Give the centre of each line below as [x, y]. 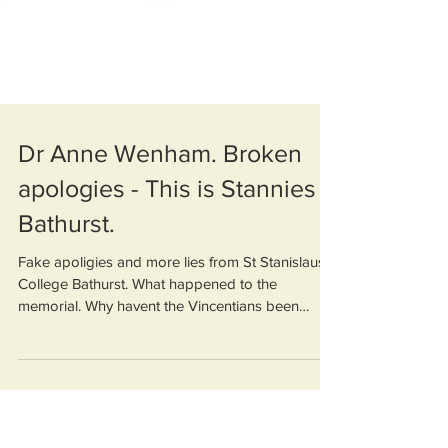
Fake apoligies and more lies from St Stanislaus [171, 297]
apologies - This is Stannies [167, 224]
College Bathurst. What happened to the [147, 319]
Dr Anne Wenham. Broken [160, 189]
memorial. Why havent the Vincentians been [158, 341]
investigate [52, 363]
